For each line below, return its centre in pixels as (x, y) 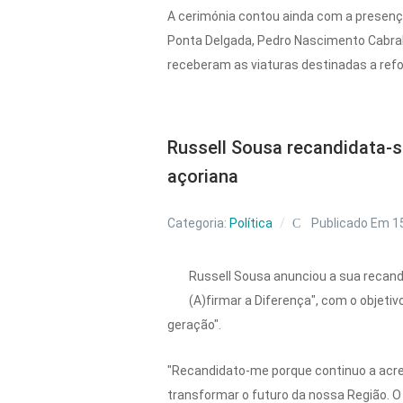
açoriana (203, 176)
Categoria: (199, 223)
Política (251, 223)
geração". (195, 324)
